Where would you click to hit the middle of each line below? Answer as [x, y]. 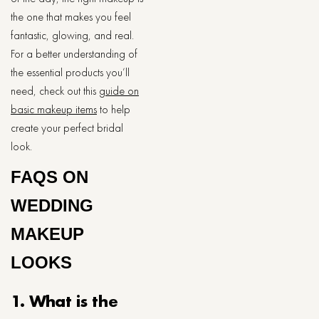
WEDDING [52, 205]
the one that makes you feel [71, 17]
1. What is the [64, 301]
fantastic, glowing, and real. [72, 35]
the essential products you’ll [70, 72]
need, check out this [55, 91]
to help [114, 109]
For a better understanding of [74, 54]
